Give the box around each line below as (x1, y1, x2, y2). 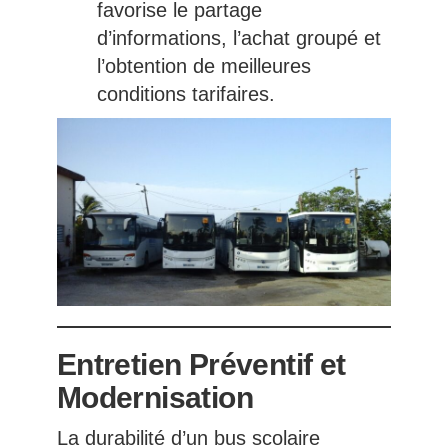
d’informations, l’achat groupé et (96, 27, 381, 50)
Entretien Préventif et (56, 348, 346, 382)
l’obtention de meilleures (96, 55, 311, 78)
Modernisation (56, 381, 253, 415)
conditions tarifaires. (96, 83, 275, 106)
